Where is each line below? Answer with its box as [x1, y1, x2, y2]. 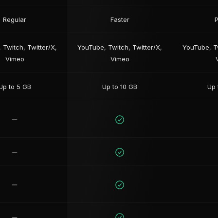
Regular [3, 16, 26, 23]
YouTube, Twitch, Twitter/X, [77, 43, 162, 51]
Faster [110, 16, 129, 23]
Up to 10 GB [102, 83, 137, 91]
